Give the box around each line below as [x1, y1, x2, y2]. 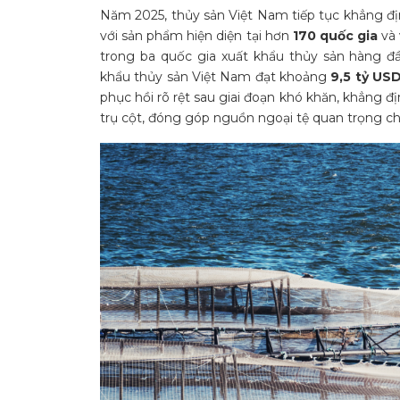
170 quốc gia [288, 28, 379, 44]
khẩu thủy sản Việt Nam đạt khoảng [100, 69, 328, 85]
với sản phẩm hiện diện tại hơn [100, 28, 289, 44]
